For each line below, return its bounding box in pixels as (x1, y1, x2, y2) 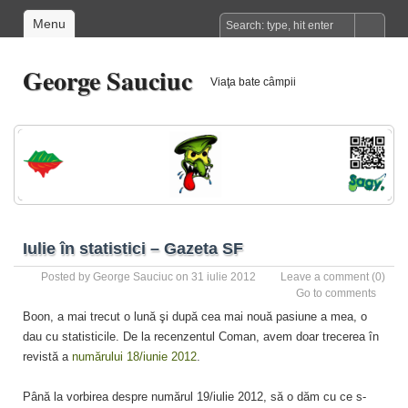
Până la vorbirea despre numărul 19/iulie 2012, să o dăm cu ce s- (23, 389, 366, 403)
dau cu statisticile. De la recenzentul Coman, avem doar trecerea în (23, 329, 379, 343)
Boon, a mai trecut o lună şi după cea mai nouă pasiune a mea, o (23, 309, 367, 323)
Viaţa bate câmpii (210, 76, 296, 88)
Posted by (41, 270, 93, 283)
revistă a (23, 349, 68, 363)
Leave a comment (280, 270, 369, 283)
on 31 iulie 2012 (173, 270, 256, 283)
